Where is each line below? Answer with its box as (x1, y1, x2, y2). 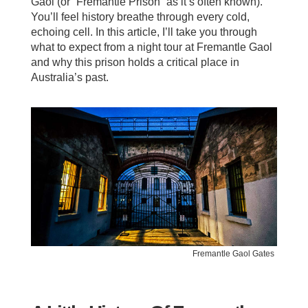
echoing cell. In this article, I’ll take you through (30, 26, 257, 38)
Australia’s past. (30, 71, 109, 83)
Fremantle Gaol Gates (192, 248, 275, 258)
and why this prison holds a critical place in (30, 56, 239, 68)
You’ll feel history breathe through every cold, (30, 11, 250, 23)
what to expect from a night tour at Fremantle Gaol (30, 41, 272, 53)
